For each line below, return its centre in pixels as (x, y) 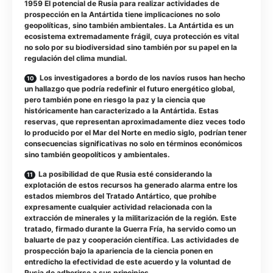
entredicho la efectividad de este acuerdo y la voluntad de (128, 262)
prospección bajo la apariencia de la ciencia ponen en (119, 251)
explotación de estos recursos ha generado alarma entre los (131, 185)
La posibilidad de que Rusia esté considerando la (125, 174)
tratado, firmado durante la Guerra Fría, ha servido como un (130, 229)
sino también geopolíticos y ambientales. (97, 155)
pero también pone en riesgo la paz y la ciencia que (115, 100)
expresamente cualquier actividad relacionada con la (118, 207)
